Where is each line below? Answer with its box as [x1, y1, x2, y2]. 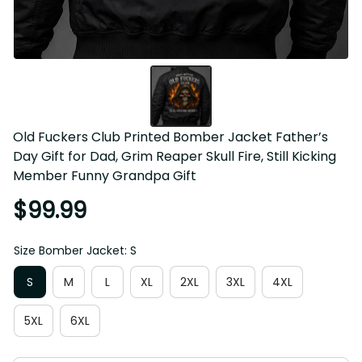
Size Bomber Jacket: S [14, 242, 129, 259]
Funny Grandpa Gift [13, 166, 125, 186]
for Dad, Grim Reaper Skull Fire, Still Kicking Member [13, 147, 318, 166]
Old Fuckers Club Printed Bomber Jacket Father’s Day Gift [13, 128, 347, 147]
